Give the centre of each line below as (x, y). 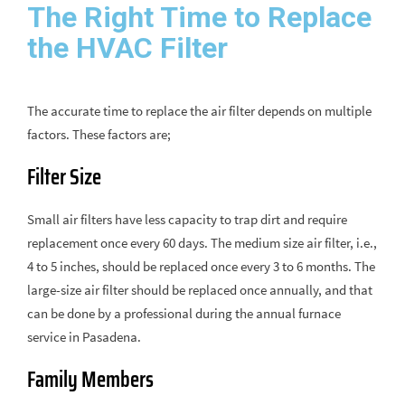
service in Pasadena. (84, 337)
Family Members (90, 380)
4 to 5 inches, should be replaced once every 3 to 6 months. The (201, 266)
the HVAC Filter (127, 48)
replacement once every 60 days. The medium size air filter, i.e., (202, 243)
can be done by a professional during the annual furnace (184, 313)
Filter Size (64, 177)
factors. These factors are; (99, 134)
